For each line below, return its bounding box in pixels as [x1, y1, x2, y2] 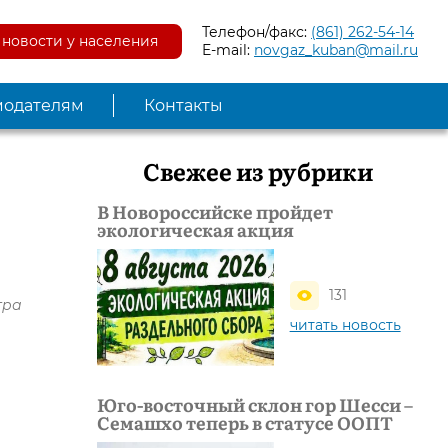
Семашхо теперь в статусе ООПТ [97, 409, 393, 437]
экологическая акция [97, 215, 294, 243]
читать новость [289, 315, 401, 334]
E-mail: [202, 41, 254, 60]
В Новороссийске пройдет [97, 197, 333, 225]
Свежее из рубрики [142, 152, 373, 188]
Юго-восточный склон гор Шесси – [97, 391, 413, 419]
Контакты [144, 95, 223, 115]
